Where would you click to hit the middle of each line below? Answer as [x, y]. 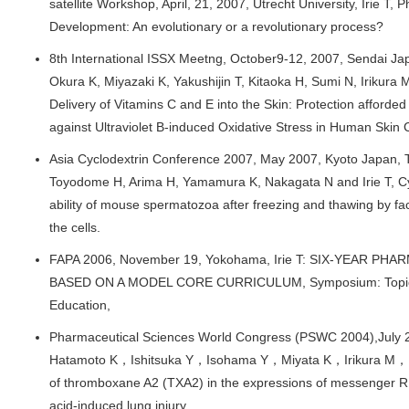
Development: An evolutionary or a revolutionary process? [216, 26]
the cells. [75, 227]
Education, [80, 305]
